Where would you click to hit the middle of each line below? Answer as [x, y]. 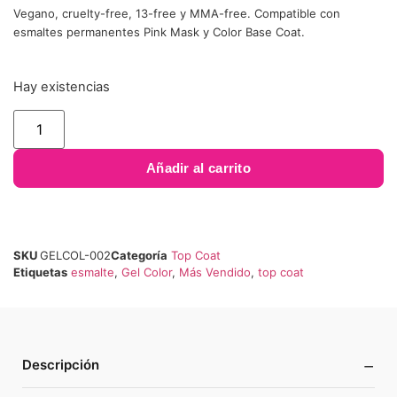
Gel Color [147, 272]
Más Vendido [215, 272]
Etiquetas [40, 272]
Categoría [139, 255]
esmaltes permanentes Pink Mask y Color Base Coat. [159, 32]
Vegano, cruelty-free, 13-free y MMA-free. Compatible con [177, 14]
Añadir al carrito [198, 167]
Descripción [61, 364]
